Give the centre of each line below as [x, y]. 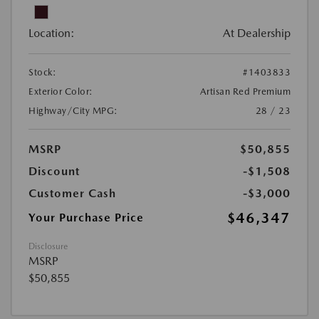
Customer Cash [72, 193]
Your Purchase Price [86, 218]
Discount [54, 171]
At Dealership [257, 33]
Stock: [42, 72]
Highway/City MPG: [73, 111]
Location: [52, 33]
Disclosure [48, 246]
